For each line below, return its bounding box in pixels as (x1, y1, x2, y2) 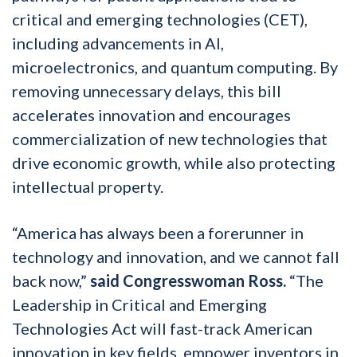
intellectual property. (12, 176, 167, 196)
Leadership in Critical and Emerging (12, 294, 267, 314)
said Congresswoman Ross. (90, 270, 286, 290)
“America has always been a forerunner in (12, 222, 304, 242)
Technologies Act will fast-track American (12, 318, 312, 338)
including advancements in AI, (12, 33, 224, 53)
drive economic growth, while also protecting (12, 152, 335, 172)
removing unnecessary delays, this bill (12, 80, 281, 100)
